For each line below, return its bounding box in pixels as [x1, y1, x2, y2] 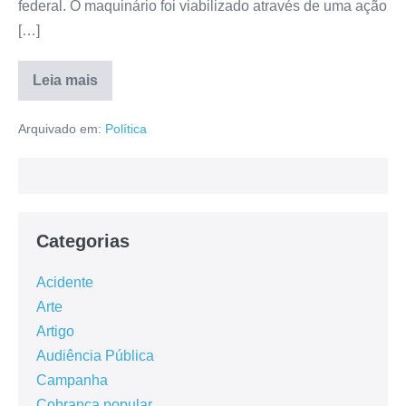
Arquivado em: [18, 121, 101, 136]
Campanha [36, 372, 108, 388]
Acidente [36, 274, 93, 290]
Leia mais [33, 72, 98, 88]
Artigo [36, 323, 74, 339]
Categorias [36, 230, 130, 251]
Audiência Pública [36, 347, 154, 363]
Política [105, 121, 147, 136]
